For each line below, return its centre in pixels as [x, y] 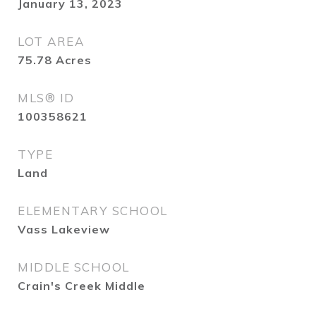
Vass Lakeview [64, 229]
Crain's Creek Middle [81, 286]
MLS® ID [46, 98]
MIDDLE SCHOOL [74, 267]
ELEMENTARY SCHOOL [93, 211]
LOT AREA [51, 41]
